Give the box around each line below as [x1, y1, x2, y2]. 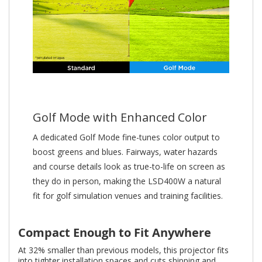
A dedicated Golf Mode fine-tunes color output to [33, 132, 220, 143]
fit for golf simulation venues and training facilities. [33, 190, 223, 202]
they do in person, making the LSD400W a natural [33, 175, 221, 187]
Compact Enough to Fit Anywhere [18, 225, 211, 241]
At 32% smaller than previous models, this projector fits [18, 244, 229, 256]
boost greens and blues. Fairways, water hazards [33, 146, 218, 158]
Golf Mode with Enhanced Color [33, 109, 207, 126]
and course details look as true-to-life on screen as [33, 161, 225, 173]
